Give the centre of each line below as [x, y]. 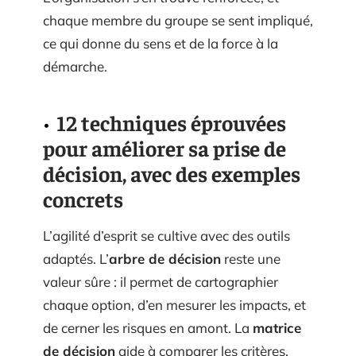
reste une [251, 258]
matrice [277, 327]
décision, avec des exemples [172, 173]
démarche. [75, 66]
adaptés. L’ [76, 258]
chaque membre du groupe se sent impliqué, [178, 20]
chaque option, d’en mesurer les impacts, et [174, 304]
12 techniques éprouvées [171, 122]
